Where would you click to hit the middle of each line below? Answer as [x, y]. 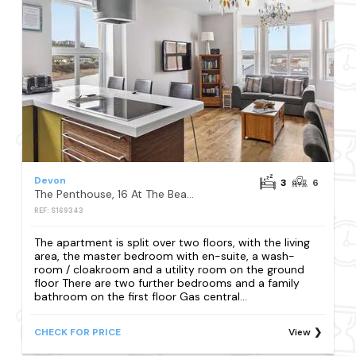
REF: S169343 [59, 210]
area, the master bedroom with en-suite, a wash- [165, 255]
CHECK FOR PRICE [78, 333]
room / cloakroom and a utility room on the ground [170, 269]
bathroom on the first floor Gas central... [141, 296]
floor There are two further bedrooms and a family [167, 282]
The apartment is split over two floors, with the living [172, 242]
